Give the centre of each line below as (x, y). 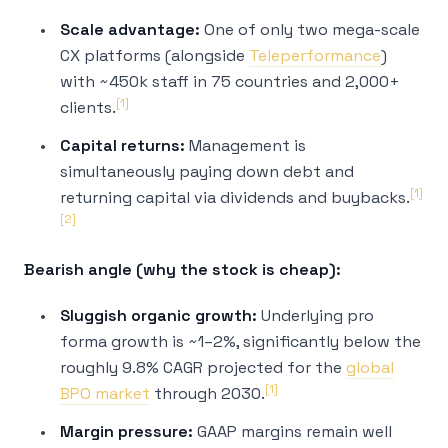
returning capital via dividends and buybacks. (235, 197)
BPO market (105, 393)
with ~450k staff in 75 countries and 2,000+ (230, 81)
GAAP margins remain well (292, 431)
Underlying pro (315, 315)
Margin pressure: (126, 431)
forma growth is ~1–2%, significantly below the (240, 341)
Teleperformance (315, 55)
